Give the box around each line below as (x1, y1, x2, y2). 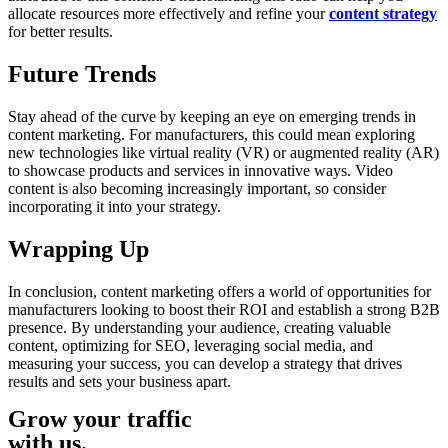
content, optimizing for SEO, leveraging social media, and (8, 336, 373, 354)
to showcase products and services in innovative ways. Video (8, 161, 393, 179)
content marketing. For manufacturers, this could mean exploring (8, 125, 415, 143)
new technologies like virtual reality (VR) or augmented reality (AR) (8, 143, 439, 161)
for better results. (8, 23, 113, 41)
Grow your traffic (8, 405, 192, 432)
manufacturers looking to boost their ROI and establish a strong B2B (8, 300, 440, 318)
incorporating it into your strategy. (8, 197, 221, 215)
